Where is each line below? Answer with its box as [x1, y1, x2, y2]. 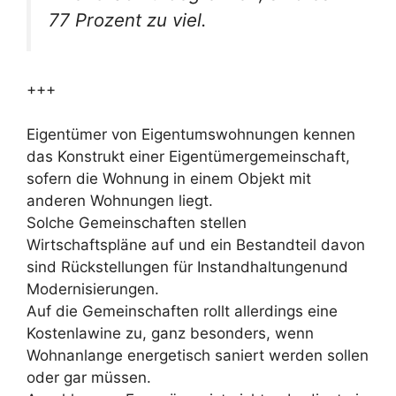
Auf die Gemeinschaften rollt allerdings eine [27, 301, 338, 320]
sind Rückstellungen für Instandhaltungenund [27, 257, 348, 276]
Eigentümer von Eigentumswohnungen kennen [27, 125, 355, 143]
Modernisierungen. [27, 279, 164, 298]
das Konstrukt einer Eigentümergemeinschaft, [27, 147, 350, 165]
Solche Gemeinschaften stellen [27, 213, 247, 232]
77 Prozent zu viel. [49, 9, 207, 32]
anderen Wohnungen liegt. [27, 191, 213, 209]
